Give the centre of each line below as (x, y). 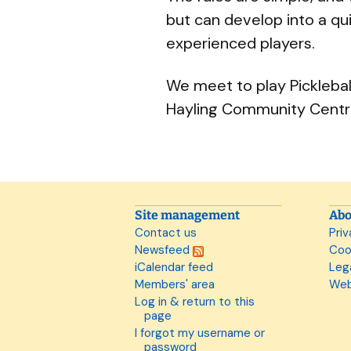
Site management (187, 215)
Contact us (166, 233)
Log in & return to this (195, 302)
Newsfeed (164, 250)
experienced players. (241, 43)
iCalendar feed (174, 267)
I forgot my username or (200, 333)
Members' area (175, 284)
